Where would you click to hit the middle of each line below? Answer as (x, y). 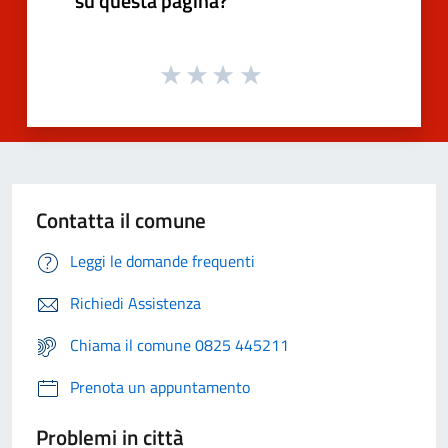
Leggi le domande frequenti (162, 261)
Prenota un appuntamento (160, 387)
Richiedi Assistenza (135, 303)
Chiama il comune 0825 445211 (179, 345)
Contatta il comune (121, 220)
